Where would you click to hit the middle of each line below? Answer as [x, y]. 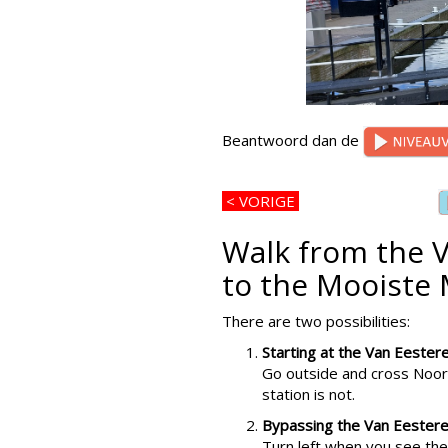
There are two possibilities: [316, 321]
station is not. [308, 394]
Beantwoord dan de [292, 140]
